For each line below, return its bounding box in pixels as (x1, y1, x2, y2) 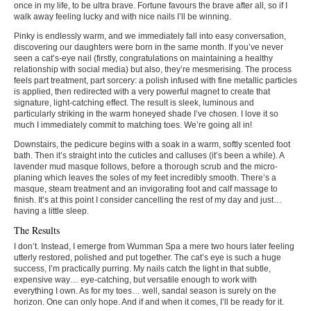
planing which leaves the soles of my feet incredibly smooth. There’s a (14, 172, 276, 183)
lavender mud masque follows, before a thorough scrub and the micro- (14, 161, 278, 171)
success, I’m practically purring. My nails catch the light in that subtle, (14, 263, 271, 274)
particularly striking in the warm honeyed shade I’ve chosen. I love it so (14, 108, 278, 119)
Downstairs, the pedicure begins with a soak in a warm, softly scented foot (14, 139, 290, 149)
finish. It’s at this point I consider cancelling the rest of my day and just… (14, 194, 282, 205)
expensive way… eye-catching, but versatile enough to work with (14, 274, 257, 285)
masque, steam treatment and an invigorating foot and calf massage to (14, 183, 278, 194)
